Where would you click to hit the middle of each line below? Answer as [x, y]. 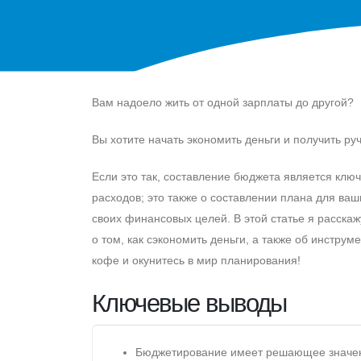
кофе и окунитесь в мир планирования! [196, 260]
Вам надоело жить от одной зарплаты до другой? [223, 102]
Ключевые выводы [189, 303]
